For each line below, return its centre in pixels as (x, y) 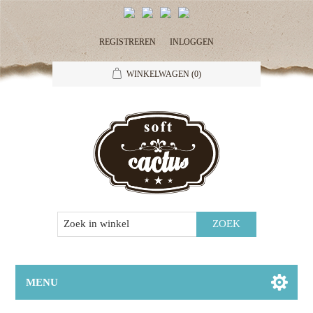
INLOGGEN (192, 42)
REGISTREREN (128, 42)
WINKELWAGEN (158, 74)
